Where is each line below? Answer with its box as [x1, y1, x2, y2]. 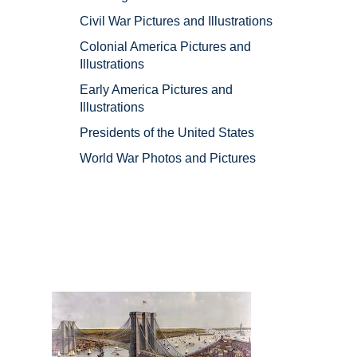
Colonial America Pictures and [80, 40, 251, 54]
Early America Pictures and [80, 83, 233, 97]
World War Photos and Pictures [80, 151, 256, 166]
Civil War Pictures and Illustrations [80, 14, 273, 29]
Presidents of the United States [80, 126, 254, 140]
